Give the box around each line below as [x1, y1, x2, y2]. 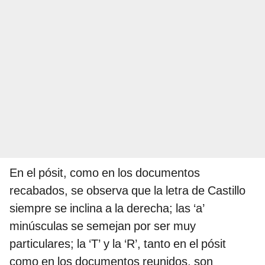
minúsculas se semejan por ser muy [9, 219, 196, 234]
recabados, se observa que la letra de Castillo [9, 183, 245, 198]
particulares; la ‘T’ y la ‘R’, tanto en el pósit [9, 237, 226, 251]
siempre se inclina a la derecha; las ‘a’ [9, 201, 205, 216]
